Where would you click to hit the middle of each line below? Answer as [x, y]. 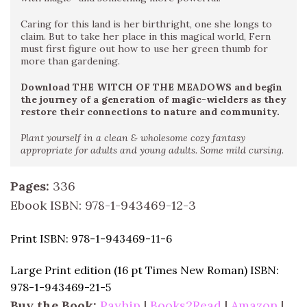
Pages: [30, 186]
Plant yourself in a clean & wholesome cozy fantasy [133, 137]
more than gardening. [70, 61]
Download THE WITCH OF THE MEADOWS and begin [151, 87]
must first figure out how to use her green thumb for [144, 48]
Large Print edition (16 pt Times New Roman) [129, 270]
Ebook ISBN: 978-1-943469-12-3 [103, 205]
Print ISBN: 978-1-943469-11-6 [91, 238]
